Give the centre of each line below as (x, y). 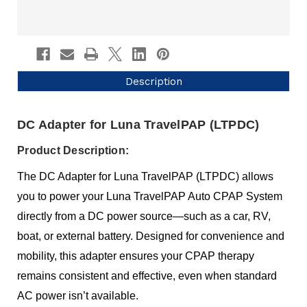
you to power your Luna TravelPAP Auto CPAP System (150, 197)
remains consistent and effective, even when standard (147, 276)
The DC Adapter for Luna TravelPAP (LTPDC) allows (146, 177)
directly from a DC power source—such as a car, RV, (144, 217)
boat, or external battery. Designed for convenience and (151, 236)
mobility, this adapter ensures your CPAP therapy (136, 256)
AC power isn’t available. (78, 296)
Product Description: (73, 151)
